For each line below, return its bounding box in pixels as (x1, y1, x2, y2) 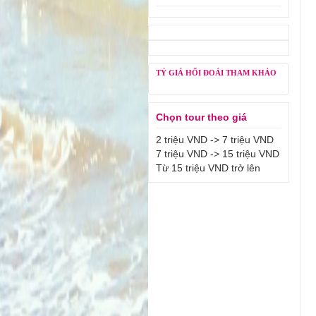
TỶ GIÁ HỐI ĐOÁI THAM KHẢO (155, 68, 276, 77)
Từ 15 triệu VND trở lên (155, 162, 260, 174)
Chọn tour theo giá (155, 111, 247, 123)
